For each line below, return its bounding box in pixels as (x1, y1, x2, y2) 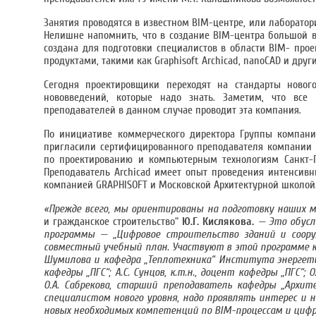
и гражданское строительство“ (44, 215, 183, 228)
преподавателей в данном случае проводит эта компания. (44, 104, 301, 116)
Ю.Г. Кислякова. (182, 215, 258, 228)
